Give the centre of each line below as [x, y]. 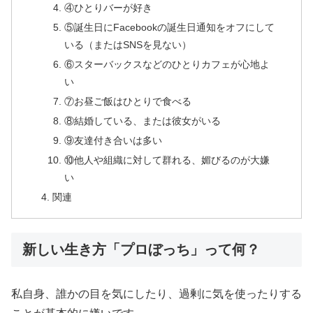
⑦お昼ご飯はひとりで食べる [128, 101]
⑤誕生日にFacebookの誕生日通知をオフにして [169, 28]
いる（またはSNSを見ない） [128, 45]
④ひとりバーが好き [108, 8]
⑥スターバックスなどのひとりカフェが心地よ [167, 65]
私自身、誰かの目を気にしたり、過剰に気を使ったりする [156, 294]
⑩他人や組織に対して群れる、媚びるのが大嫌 [167, 160]
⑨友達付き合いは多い [113, 140]
